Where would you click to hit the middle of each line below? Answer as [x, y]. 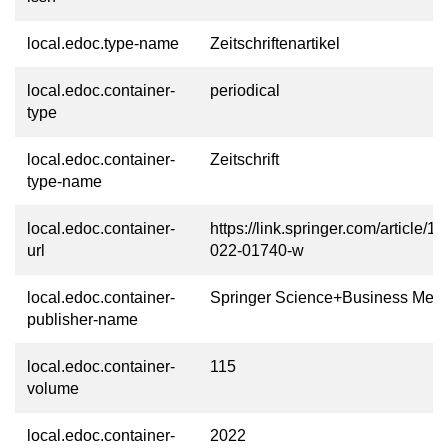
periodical [245, 90]
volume [53, 388]
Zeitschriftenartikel [275, 43]
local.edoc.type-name [103, 43]
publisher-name [82, 319]
